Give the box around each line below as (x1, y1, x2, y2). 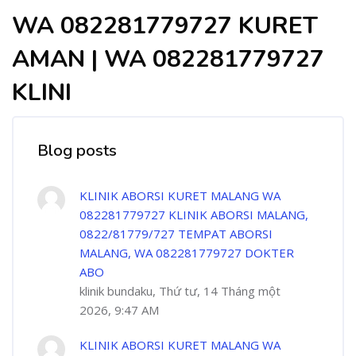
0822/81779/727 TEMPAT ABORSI (79, 226, 273, 242)
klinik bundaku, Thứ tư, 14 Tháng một (79, 283, 281, 299)
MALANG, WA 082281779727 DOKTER (79, 245, 294, 261)
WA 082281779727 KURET (12, 10, 318, 42)
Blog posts (37, 140, 117, 161)
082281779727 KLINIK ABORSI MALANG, (79, 207, 308, 222)
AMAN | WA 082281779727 (12, 43, 324, 75)
